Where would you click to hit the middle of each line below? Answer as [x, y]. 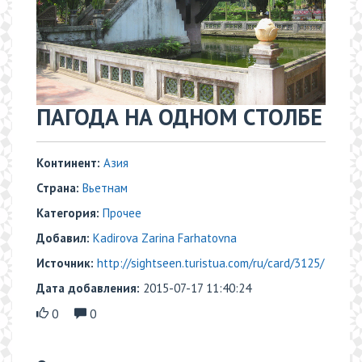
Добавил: [63, 238]
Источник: [67, 263]
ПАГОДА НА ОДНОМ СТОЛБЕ [179, 117]
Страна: [58, 188]
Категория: [69, 213]
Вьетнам [105, 188]
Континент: [70, 163]
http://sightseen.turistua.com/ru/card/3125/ [210, 263]
